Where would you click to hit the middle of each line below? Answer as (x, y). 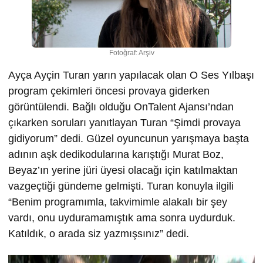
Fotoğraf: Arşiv (131, 53)
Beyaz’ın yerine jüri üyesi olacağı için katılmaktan (123, 170)
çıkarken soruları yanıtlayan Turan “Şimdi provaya (124, 122)
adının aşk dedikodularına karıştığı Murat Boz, (116, 154)
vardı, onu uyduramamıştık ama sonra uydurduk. (122, 218)
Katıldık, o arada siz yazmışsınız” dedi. (99, 233)
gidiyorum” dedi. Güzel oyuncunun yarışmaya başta (129, 138)
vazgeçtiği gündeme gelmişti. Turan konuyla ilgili (121, 186)
